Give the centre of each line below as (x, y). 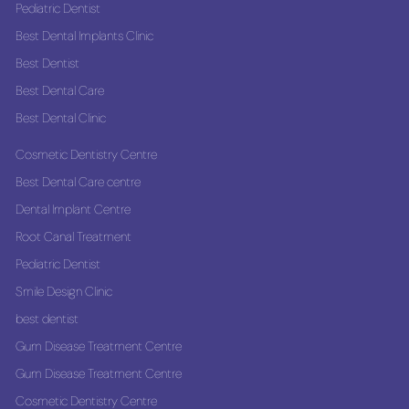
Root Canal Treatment (73, 236)
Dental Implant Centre (73, 209)
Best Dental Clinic (61, 118)
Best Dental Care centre (78, 182)
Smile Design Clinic (64, 291)
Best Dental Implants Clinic (84, 36)
